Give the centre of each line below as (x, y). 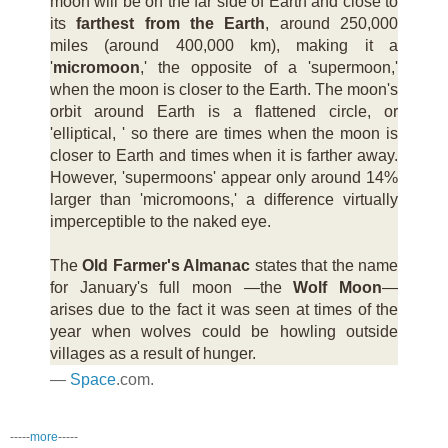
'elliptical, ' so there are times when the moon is (224, 133)
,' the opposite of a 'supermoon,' (269, 67)
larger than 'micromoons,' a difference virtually (224, 199)
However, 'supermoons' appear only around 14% (224, 177)
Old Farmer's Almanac (166, 265)
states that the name (324, 265)
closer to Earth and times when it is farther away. (224, 155)
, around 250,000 (332, 23)
